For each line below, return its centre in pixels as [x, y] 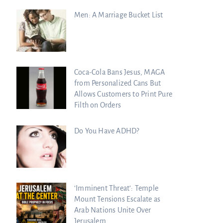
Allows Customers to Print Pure [123, 94]
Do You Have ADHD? [107, 131]
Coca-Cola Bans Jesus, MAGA [120, 72]
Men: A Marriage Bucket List [119, 15]
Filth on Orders [98, 105]
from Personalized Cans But [118, 83]
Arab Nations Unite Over [113, 210]
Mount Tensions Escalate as [117, 199]
